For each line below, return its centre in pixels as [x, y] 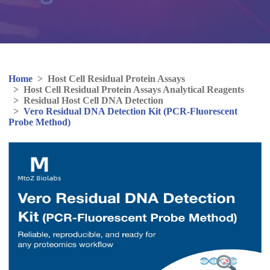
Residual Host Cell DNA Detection [93, 100]
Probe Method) [39, 122]
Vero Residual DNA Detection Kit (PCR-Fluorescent [130, 111]
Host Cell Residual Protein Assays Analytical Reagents [134, 89]
